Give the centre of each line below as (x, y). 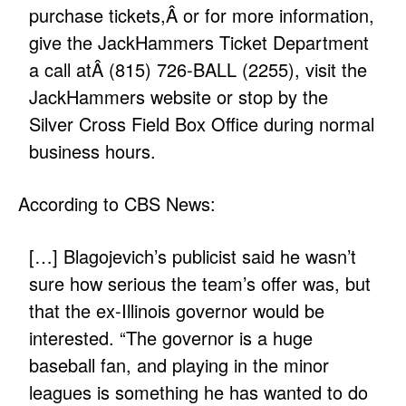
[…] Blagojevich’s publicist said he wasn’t (193, 256)
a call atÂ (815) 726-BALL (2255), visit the (198, 70)
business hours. (93, 151)
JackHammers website (121, 97)
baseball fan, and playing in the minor (179, 365)
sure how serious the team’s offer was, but (200, 284)
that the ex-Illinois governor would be (177, 311)
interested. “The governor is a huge (171, 338)
